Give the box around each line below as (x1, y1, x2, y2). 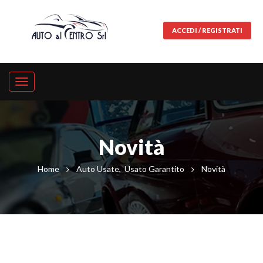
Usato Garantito (124, 163, 184, 174)
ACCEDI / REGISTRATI (172, 26, 242, 35)
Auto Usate (76, 163, 119, 174)
